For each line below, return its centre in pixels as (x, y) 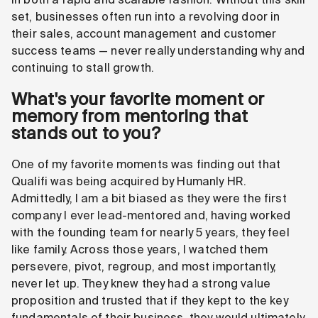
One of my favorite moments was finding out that (146, 164)
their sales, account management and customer (144, 34)
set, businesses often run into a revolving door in (146, 17)
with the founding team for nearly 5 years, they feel (150, 232)
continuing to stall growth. (83, 68)
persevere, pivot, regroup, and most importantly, (144, 266)
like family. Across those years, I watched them (140, 249)
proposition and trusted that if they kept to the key (150, 300)
